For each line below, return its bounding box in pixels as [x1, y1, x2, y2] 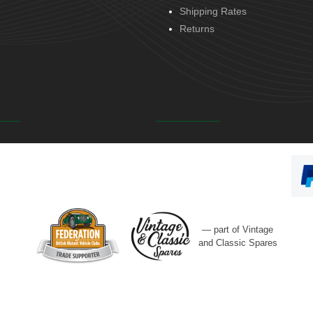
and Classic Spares [198, 237, 277, 248]
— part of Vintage [202, 224, 273, 235]
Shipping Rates [180, 6, 247, 17]
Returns [180, 23, 214, 34]
